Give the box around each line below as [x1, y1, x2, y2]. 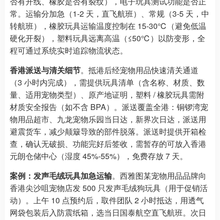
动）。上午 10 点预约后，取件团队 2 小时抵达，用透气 [10, 194, 204, 206]
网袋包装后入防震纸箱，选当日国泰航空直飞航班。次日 [10, 206, 206, 218]
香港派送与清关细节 [10, 64, 81, 76]
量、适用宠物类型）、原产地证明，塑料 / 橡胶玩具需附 [10, 88, 204, 100]
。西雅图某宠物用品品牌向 [112, 169, 206, 181]
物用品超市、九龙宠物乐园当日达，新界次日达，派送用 [10, 113, 206, 125]
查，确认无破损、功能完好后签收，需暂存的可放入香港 [10, 137, 206, 149]
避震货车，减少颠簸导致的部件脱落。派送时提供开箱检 [10, 125, 206, 137]
